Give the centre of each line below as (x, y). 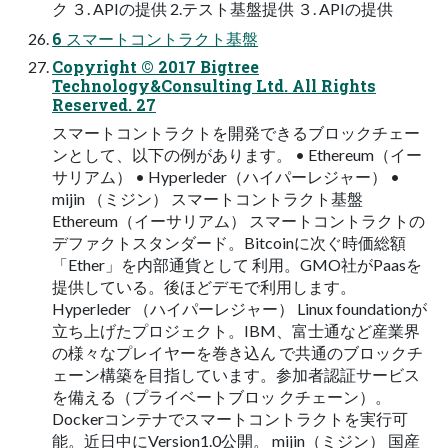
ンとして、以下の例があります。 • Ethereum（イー (237, 155)
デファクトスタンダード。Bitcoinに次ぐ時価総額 (229, 243)
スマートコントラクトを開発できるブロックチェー (236, 133)
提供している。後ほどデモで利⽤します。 (204, 287)
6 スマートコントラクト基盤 (155, 39)
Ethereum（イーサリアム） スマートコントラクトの (238, 221)
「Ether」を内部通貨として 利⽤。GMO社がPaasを (237, 265)
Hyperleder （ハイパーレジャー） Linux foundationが (239, 309)
